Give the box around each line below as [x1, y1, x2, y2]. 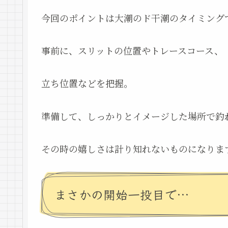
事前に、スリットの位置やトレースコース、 [41, 44, 223, 58]
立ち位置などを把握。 [41, 76, 133, 90]
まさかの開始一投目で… [54, 185, 189, 203]
